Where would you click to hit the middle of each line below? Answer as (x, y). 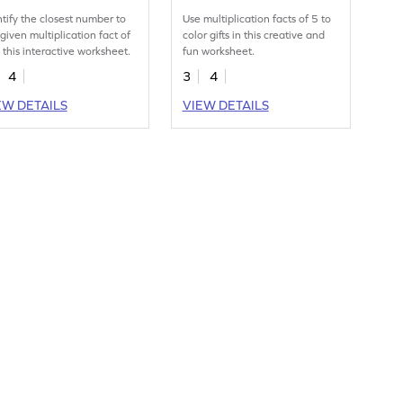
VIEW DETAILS (225, 106)
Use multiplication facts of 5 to (257, 19)
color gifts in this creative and (254, 36)
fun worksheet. (219, 52)
